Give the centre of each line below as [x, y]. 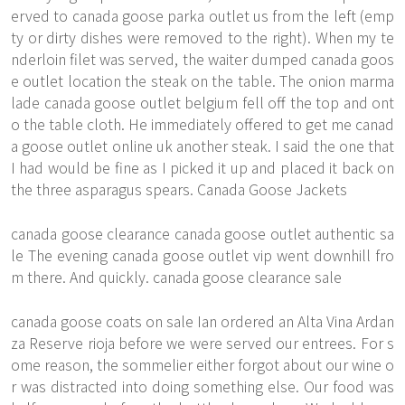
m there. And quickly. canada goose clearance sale [176, 277]
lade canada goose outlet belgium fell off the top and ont [202, 102]
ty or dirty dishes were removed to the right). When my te [202, 37]
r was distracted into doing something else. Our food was [202, 386]
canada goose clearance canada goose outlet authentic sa [202, 233]
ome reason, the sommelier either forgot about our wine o [202, 364]
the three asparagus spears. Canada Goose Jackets [179, 189]
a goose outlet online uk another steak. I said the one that [202, 146]
